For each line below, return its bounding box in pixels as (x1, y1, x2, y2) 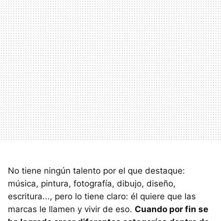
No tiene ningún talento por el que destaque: (8, 166, 185, 176)
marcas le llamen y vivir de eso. (8, 204, 135, 215)
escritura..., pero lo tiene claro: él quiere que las (8, 191, 196, 202)
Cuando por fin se (135, 204, 208, 215)
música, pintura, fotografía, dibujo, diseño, (8, 179, 176, 189)
